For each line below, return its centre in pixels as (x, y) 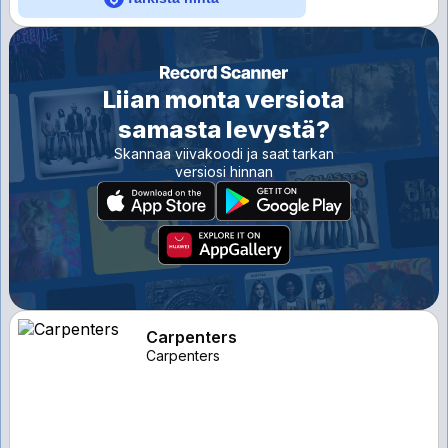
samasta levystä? (224, 129)
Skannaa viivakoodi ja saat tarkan (224, 153)
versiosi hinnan (224, 171)
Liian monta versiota (224, 99)
